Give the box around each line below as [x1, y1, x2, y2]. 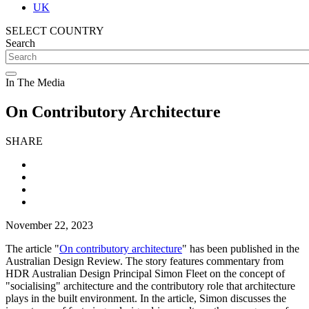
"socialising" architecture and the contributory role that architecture [6, 279, 295, 292]
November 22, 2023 [6, 219, 93, 231]
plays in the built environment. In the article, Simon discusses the [6, 292, 286, 304]
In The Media [6, 77, 65, 88]
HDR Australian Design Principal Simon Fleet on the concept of [6, 267, 285, 279]
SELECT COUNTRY [6, 25, 104, 37]
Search [6, 37, 35, 49]
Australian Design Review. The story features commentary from [6, 255, 283, 267]
